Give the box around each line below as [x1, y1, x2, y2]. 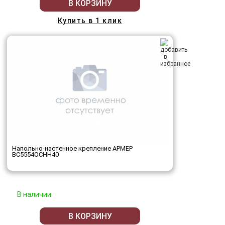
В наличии [17, 190, 51, 199]
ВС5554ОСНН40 [12, 151, 59, 159]
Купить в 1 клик [57, 17, 123, 25]
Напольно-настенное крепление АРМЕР [12, 145, 133, 153]
